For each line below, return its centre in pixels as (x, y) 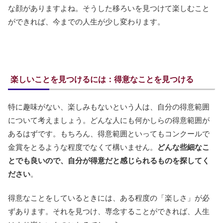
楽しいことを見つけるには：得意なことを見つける (102, 80)
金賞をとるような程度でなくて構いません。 (83, 147)
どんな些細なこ (183, 147)
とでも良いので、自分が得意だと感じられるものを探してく (109, 161)
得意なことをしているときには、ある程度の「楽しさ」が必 (109, 198)
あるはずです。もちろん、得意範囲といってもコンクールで (109, 134)
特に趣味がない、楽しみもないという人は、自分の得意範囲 (109, 107)
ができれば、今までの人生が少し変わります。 (86, 22)
